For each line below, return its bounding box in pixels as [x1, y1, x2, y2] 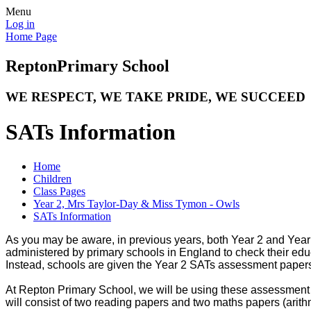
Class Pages [33, 185, 85, 197]
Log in [6, 18, 35, 30]
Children [33, 172, 72, 185]
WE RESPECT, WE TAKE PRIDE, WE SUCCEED [6, 89, 305, 104]
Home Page [6, 31, 57, 42]
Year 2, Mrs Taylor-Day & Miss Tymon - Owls [33, 197, 239, 210]
